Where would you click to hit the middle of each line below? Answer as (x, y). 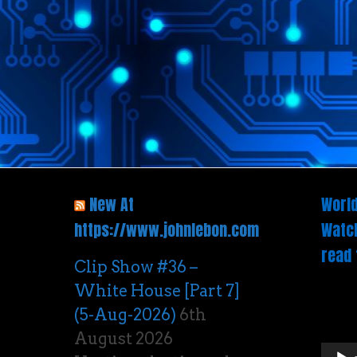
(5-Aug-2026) (125, 315)
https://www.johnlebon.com (167, 230)
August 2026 (124, 339)
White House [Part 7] (157, 291)
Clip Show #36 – (136, 267)
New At (112, 204)
